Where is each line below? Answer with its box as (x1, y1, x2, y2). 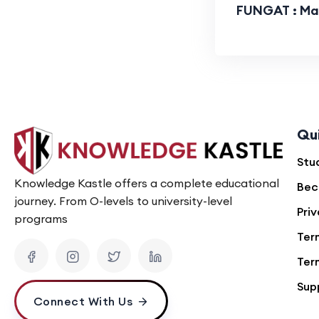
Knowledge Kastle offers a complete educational (14, 176, 279, 191)
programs (14, 211, 68, 226)
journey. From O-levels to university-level (14, 194, 232, 209)
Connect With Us (33, 294, 132, 309)
